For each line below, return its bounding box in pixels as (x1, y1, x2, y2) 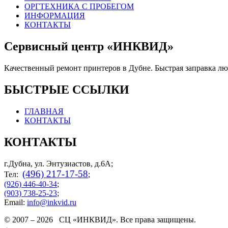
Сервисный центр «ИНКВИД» (4, 40, 174, 53)
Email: (4, 197, 27, 207)
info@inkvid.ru (27, 197, 76, 207)
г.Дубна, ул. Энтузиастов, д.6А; (4, 159, 113, 168)
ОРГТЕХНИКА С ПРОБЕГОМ (24, 2, 134, 11)
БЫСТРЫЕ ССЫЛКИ (4, 83, 129, 97)
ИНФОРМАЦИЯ (24, 11, 85, 20)
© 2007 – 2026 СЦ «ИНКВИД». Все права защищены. (4, 215, 196, 224)
